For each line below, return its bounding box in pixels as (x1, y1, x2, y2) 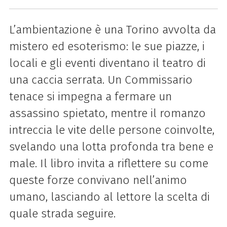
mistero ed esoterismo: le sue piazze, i (9, 39, 205, 53)
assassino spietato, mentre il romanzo (9, 106, 206, 120)
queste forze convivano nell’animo (9, 173, 187, 187)
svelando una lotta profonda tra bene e (9, 139, 213, 154)
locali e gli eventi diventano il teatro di (9, 56, 206, 70)
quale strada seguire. (9, 206, 116, 220)
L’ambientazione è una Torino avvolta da (9, 22, 216, 36)
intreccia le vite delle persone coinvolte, (9, 123, 214, 137)
